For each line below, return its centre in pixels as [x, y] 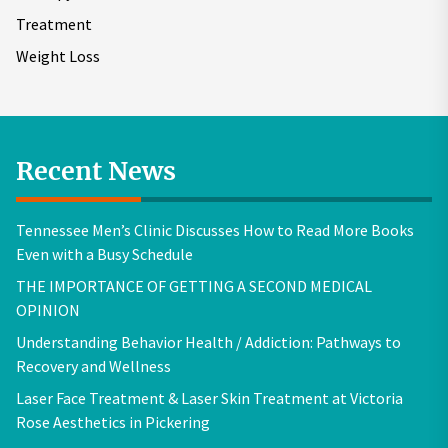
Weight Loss [58, 56]
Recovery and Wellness [93, 366]
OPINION [48, 310]
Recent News [96, 171]
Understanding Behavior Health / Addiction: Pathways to [208, 342]
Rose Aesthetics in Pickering [113, 422]
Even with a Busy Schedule [104, 254]
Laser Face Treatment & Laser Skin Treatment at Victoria [209, 398]
